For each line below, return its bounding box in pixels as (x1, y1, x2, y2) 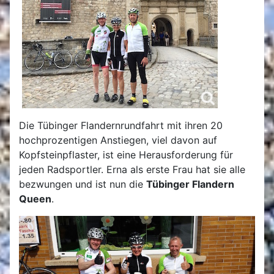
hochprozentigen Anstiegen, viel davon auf (19, 134, 217, 146)
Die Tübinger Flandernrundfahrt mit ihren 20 (19, 119, 223, 131)
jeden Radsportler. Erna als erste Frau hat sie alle (19, 163, 245, 176)
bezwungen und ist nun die (19, 178, 146, 190)
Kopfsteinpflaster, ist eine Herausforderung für (19, 149, 233, 161)
